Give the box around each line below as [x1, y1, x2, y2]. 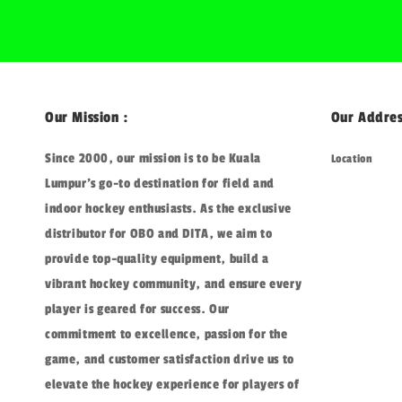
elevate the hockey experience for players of [45, 376, 300, 392]
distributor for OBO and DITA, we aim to [45, 225, 273, 241]
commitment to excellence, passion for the [45, 326, 288, 342]
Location [330, 151, 373, 166]
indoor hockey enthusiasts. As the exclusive [45, 200, 292, 216]
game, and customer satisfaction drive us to [45, 351, 294, 367]
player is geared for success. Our [45, 301, 230, 317]
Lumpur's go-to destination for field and [45, 175, 275, 191]
